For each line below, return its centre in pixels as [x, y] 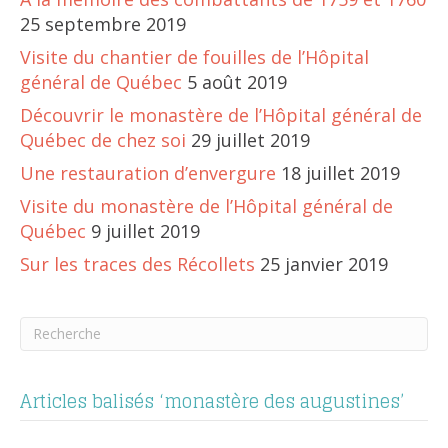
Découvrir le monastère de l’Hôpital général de [221, 114]
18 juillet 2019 [340, 172]
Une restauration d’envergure [148, 172]
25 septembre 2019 [103, 23]
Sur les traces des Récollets [137, 263]
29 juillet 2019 [250, 139]
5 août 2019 [237, 81]
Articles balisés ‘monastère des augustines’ [212, 400]
